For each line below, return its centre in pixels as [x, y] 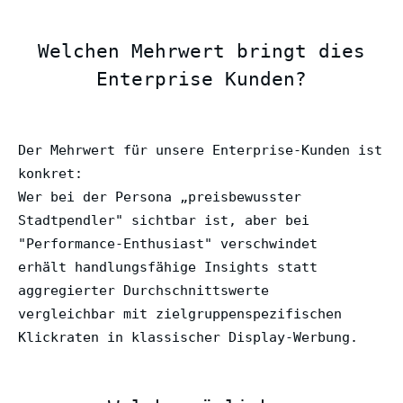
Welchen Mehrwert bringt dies [201, 51]
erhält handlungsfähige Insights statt [168, 267]
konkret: [50, 173]
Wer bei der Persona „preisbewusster [160, 197]
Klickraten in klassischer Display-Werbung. [188, 337]
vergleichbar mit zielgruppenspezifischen [180, 313]
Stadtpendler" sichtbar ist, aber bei [164, 220]
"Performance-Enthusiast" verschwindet [168, 243]
